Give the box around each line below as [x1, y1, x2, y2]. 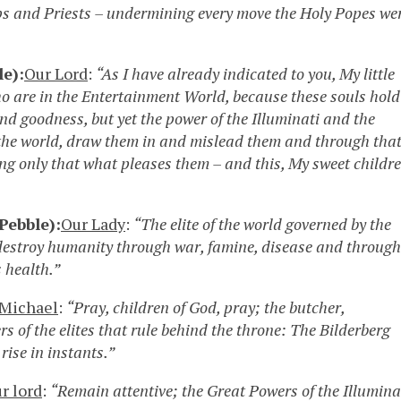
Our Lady [61, 212, 125, 235]
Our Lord [24, 62, 88, 84]
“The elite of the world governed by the [133, 212, 391, 235]
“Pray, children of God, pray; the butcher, [66, 295, 345, 318]
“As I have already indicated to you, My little [96, 62, 395, 84]
